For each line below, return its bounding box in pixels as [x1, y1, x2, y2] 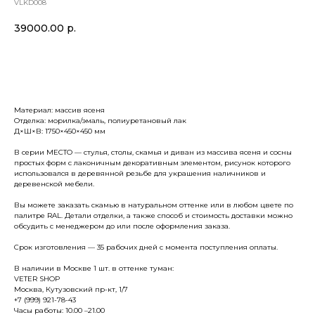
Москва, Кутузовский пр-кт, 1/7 [14, 284, 128, 294]
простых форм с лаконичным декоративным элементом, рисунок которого [14, 157, 290, 167]
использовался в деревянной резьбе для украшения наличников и [14, 168, 266, 178]
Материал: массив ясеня [14, 105, 105, 115]
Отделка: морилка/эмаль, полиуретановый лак [14, 115, 186, 125]
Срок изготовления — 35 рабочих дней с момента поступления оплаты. [14, 242, 278, 252]
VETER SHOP [14, 274, 60, 283]
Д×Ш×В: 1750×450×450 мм [14, 126, 105, 136]
